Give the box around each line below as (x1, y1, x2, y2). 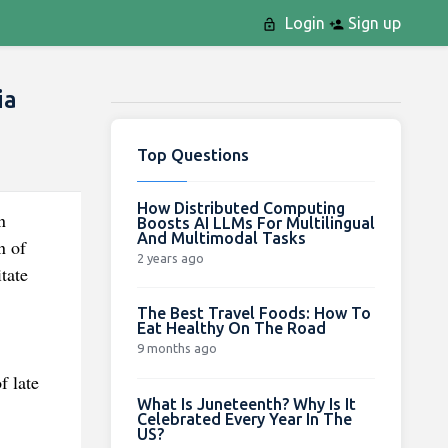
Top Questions (136, 144, 249, 164)
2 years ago (136, 250, 204, 265)
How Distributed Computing (136, 198, 345, 217)
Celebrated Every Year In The (136, 409, 352, 428)
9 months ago (136, 340, 217, 355)
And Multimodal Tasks (136, 228, 306, 247)
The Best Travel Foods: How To (136, 303, 371, 322)
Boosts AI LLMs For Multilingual (136, 213, 375, 232)
